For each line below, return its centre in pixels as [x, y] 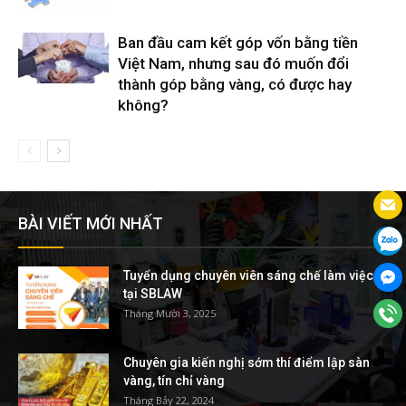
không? [143, 106]
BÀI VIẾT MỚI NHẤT [91, 224]
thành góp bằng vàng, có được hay [235, 85]
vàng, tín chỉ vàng [174, 381]
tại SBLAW [153, 294]
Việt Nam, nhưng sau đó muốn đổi [233, 64]
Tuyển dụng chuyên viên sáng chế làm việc [248, 276]
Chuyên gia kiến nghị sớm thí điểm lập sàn [246, 363]
